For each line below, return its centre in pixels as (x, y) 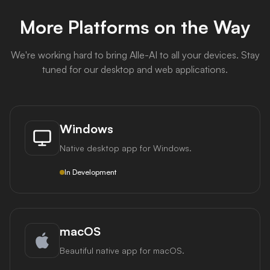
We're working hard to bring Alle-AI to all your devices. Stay (135, 55)
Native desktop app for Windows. (126, 148)
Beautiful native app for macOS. (122, 251)
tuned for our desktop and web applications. (135, 70)
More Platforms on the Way (135, 27)
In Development (90, 172)
